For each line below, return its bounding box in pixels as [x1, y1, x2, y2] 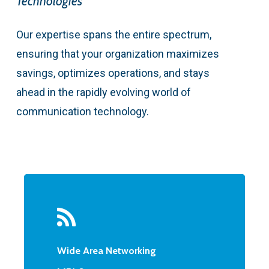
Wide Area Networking [57, 244, 157, 257]
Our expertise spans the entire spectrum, [16, 28, 211, 41]
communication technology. [16, 104, 149, 118]
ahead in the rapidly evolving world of [16, 85, 191, 98]
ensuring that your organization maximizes [16, 47, 219, 60]
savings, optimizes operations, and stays [16, 66, 210, 79]
